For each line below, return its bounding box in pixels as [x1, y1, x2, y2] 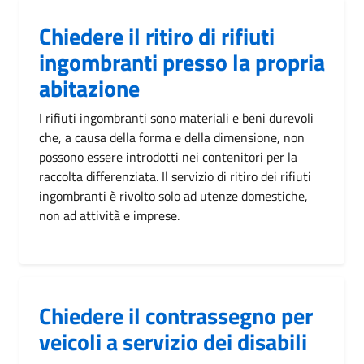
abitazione [39, 70, 140, 106]
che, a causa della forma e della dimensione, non [39, 127, 305, 147]
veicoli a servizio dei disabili [39, 323, 307, 359]
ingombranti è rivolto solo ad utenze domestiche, [39, 185, 308, 206]
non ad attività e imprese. [39, 205, 180, 225]
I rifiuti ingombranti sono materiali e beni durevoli [39, 107, 314, 128]
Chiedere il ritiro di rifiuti [39, 18, 275, 54]
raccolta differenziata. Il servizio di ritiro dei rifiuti [39, 166, 311, 186]
